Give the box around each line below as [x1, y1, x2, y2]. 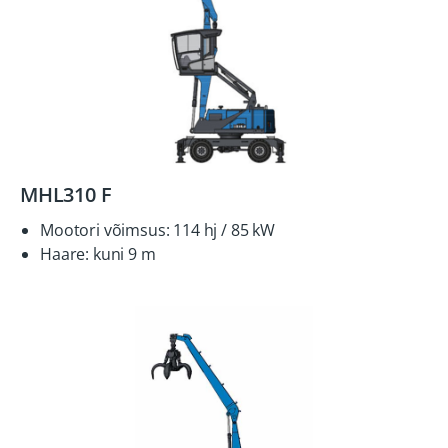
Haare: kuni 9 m [40, 243, 156, 265]
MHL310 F [20, 181, 112, 208]
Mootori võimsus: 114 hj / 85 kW [40, 219, 276, 241]
